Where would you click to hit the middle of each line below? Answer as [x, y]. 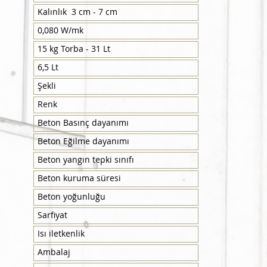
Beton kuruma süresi [79, 178]
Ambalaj [54, 252]
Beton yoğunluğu [71, 196]
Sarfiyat [52, 215]
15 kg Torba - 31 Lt [74, 49]
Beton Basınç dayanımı [83, 122]
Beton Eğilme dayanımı [83, 141]
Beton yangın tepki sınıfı [86, 159]
